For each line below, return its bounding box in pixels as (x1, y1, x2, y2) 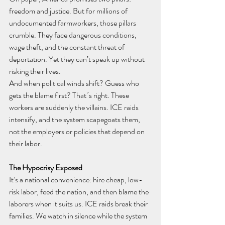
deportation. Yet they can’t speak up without (9, 53, 146, 65)
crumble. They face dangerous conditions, (9, 29, 138, 41)
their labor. (9, 138, 42, 150)
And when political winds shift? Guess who (9, 77, 141, 89)
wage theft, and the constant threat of (9, 41, 126, 53)
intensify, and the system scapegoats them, (9, 114, 142, 126)
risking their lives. (9, 65, 61, 77)
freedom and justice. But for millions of (9, 5, 129, 17)
